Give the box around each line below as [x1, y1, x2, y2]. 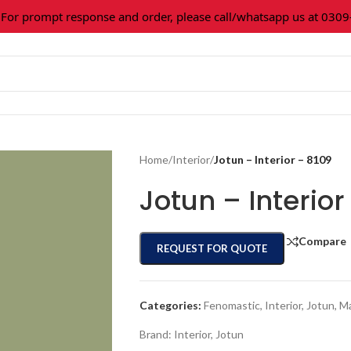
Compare [298, 234, 346, 248]
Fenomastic [203, 299, 260, 312]
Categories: [139, 299, 201, 312]
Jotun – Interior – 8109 [213, 153, 331, 166]
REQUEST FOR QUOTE [156, 242, 267, 255]
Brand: [139, 327, 174, 341]
